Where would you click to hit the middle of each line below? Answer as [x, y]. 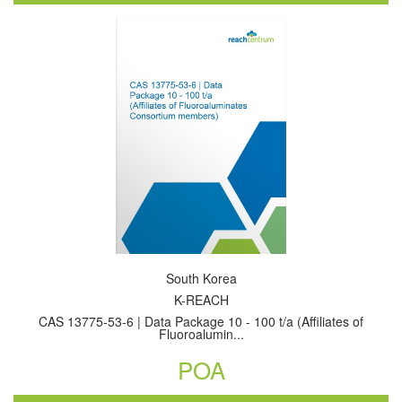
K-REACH [201, 300]
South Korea [201, 278]
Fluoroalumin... [201, 334]
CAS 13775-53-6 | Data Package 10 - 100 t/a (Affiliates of [201, 321]
